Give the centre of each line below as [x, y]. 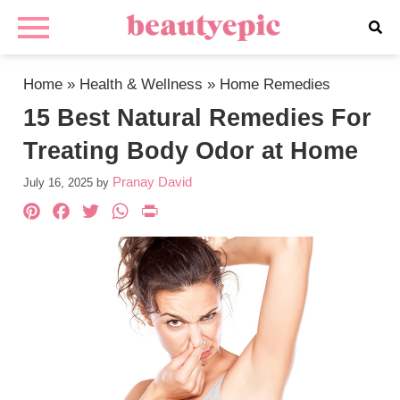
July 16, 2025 [58, 183]
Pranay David [153, 182]
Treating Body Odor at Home [191, 151]
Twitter [145, 213]
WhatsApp [198, 213]
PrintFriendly [242, 213]
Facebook [136, 213]
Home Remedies [275, 84]
